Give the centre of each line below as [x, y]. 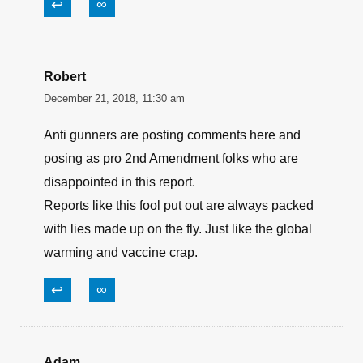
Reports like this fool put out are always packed [179, 205]
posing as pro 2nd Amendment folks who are [171, 158]
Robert [65, 77]
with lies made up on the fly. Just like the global [178, 229]
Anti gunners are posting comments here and [172, 135]
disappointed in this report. [120, 182]
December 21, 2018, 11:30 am [114, 98]
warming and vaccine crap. [121, 252]
